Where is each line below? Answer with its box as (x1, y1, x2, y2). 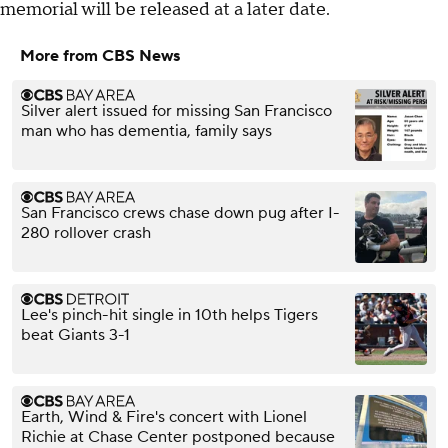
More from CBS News (20, 45, 180, 66)
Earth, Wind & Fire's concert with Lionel (21, 406, 307, 427)
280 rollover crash (21, 222, 151, 243)
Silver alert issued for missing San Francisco (21, 100, 332, 121)
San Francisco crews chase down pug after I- (21, 202, 340, 223)
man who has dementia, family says (21, 120, 272, 141)
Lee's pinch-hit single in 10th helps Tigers (21, 304, 318, 325)
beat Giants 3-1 (21, 324, 130, 345)
